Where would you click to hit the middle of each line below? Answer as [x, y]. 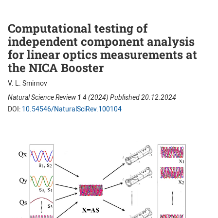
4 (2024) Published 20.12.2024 [129, 97]
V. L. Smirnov [27, 83]
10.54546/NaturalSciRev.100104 [72, 109]
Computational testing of [78, 28]
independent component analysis [101, 41]
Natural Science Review [43, 97]
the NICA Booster [56, 67]
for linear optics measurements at [102, 54]
